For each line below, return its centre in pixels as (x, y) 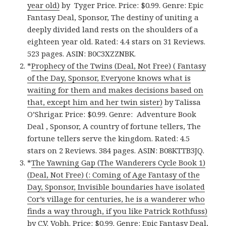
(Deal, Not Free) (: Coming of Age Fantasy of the (114, 174)
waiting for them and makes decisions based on (116, 90)
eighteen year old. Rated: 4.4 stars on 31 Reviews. (117, 41)
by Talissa (182, 102)
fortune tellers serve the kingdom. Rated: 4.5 (109, 138)
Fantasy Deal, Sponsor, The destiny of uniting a (113, 17)
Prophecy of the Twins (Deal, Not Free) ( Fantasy (119, 65)
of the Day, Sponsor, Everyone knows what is (109, 77)
